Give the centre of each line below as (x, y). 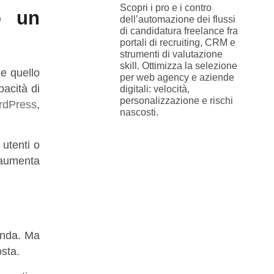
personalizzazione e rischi (176, 101)
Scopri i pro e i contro (165, 8)
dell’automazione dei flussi (177, 20)
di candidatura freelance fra (179, 31)
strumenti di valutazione (171, 54)
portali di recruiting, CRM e (177, 43)
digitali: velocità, (154, 89)
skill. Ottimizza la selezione (178, 66)
